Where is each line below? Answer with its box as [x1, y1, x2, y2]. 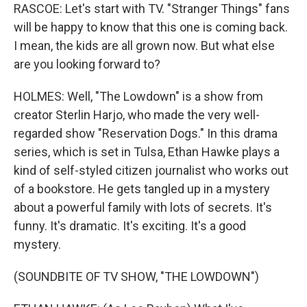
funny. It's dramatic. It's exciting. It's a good [14, 219, 246, 233]
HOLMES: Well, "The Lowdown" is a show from [14, 89, 263, 103]
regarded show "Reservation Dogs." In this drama [14, 126, 278, 140]
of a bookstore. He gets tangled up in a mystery [14, 182, 270, 196]
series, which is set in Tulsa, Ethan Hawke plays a [14, 145, 280, 159]
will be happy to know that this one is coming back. [14, 20, 288, 34]
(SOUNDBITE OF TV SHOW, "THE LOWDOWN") [14, 269, 259, 284]
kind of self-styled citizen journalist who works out [14, 163, 288, 177]
